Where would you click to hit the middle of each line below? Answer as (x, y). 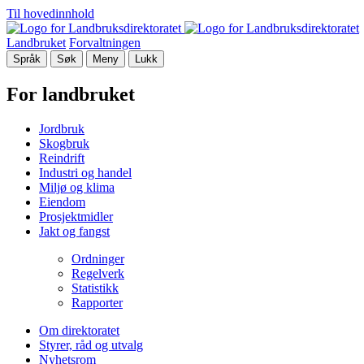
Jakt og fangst (74, 231)
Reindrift (62, 158)
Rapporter (97, 302)
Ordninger (98, 258)
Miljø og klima (77, 187)
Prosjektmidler (76, 216)
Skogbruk (64, 143)
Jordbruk (62, 128)
